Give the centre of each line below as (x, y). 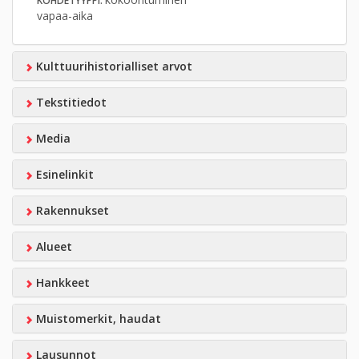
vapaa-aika (65, 16)
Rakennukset (71, 210)
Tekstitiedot (69, 102)
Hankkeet (61, 282)
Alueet (52, 246)
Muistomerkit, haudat (97, 319)
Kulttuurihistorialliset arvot (112, 66)
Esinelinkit (63, 174)
